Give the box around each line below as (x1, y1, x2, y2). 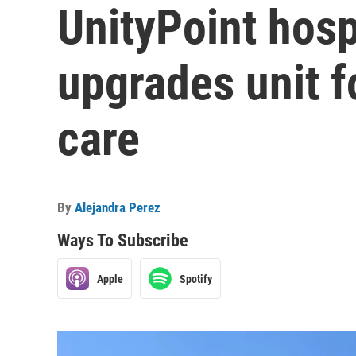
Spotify (180, 272, 212, 285)
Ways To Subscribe (57, 230, 188, 250)
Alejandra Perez (75, 199, 161, 215)
